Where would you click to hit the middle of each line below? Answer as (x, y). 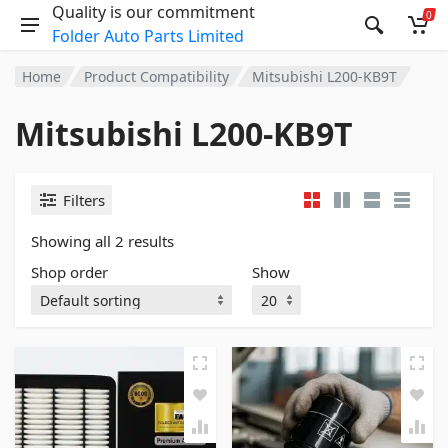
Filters (84, 200)
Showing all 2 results (102, 241)
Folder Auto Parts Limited (148, 36)
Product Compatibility (157, 76)
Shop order (69, 272)
